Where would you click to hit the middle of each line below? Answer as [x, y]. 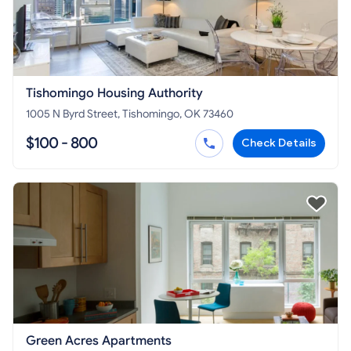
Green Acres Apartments [99, 341]
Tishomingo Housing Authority [114, 94]
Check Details [279, 143]
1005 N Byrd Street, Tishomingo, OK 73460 [130, 114]
